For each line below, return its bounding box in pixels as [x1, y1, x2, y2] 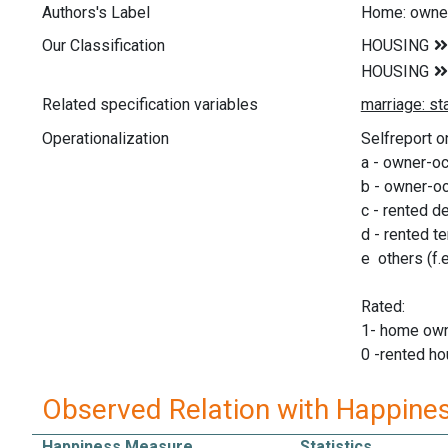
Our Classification [42, 36, 165, 56]
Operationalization [42, 128, 169, 148]
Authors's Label [42, 2, 150, 22]
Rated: [360, 296, 405, 316]
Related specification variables [42, 95, 258, 115]
